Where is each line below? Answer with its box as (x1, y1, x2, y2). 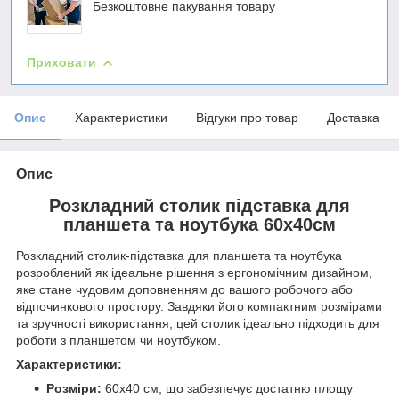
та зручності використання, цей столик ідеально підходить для (16, 316, 379, 331)
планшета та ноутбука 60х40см (63, 214, 336, 234)
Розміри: (46, 381, 102, 396)
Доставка (327, 110, 379, 125)
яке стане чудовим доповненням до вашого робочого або (16, 282, 353, 297)
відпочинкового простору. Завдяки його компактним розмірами (16, 299, 382, 314)
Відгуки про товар (196, 110, 298, 125)
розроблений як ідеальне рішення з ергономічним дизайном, (16, 265, 372, 281)
